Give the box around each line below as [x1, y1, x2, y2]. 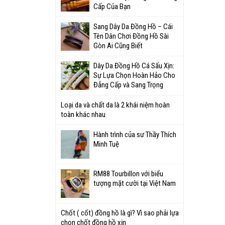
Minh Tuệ [93, 140, 119, 149]
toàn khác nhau [61, 110, 105, 119]
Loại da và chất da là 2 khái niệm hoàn [61, 100, 170, 109]
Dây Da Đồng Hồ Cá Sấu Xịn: [93, 61, 174, 70]
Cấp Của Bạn [93, 2, 131, 11]
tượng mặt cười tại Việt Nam [93, 179, 176, 188]
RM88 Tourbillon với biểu [93, 169, 163, 178]
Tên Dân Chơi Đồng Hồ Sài [93, 32, 169, 41]
